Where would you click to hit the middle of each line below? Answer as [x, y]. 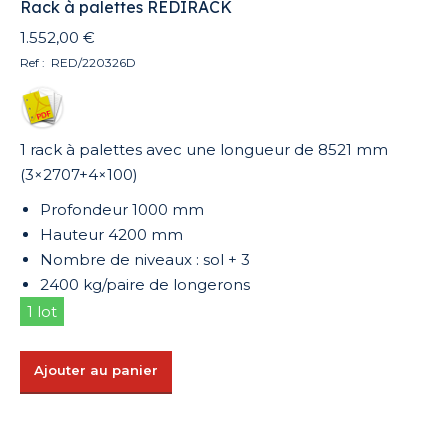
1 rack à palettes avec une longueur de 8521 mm [204, 149]
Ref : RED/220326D [78, 62]
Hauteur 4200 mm [111, 234]
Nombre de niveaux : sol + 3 [145, 259]
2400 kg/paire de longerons [145, 284]
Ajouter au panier [96, 370]
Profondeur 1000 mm [122, 209]
